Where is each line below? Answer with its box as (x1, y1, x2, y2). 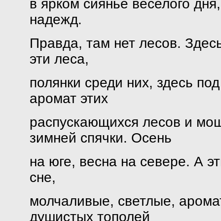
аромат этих (29, 91, 108, 106)
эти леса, (29, 51, 89, 67)
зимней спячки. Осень (29, 130, 172, 146)
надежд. (29, 12, 82, 27)
